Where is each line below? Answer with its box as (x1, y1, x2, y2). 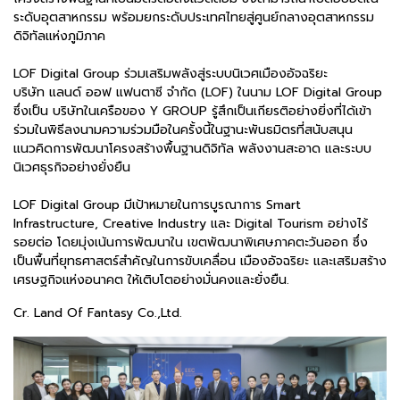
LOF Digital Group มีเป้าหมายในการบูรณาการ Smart (13, 195, 301, 214)
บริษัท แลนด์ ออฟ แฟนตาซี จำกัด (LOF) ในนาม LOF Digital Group (13, 82, 382, 102)
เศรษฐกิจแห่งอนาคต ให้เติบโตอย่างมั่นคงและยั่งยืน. (13, 270, 289, 289)
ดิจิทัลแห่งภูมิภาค (13, 26, 105, 46)
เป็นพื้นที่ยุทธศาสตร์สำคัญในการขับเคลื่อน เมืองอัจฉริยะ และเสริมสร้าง (13, 251, 387, 271)
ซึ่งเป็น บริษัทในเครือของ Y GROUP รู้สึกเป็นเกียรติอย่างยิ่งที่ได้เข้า (13, 101, 371, 121)
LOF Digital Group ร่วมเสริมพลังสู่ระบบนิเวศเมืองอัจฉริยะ (13, 63, 328, 83)
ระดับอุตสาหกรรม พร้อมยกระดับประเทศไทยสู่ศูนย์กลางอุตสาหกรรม (13, 7, 374, 27)
